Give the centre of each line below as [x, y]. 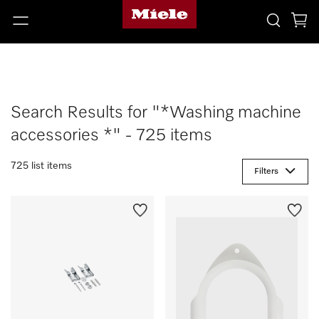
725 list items [41, 166]
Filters [266, 172]
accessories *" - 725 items [111, 135]
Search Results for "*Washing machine [156, 113]
